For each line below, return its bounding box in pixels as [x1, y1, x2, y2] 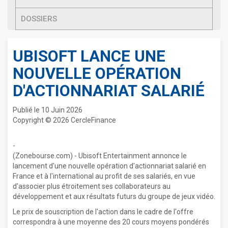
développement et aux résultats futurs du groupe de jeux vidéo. [13, 192, 215, 201]
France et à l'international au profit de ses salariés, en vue [13, 172, 195, 180]
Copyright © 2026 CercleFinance [13, 116, 116, 124]
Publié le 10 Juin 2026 [13, 106, 82, 114]
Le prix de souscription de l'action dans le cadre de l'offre [13, 208, 193, 216]
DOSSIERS [21, 14, 57, 23]
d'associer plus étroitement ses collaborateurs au [13, 182, 170, 190]
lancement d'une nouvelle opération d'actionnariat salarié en [13, 162, 206, 170]
